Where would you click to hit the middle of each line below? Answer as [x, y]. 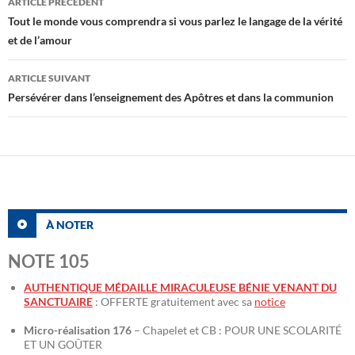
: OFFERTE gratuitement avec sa [174, 302]
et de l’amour [40, 40]
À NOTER [69, 225]
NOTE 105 [49, 261]
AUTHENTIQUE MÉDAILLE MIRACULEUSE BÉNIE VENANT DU [180, 288]
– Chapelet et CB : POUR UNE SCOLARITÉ [237, 330]
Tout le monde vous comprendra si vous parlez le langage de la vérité [175, 21]
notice [270, 302]
